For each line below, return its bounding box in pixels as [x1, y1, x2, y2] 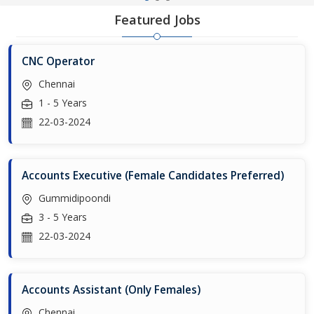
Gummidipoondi [36, 191, 111, 205]
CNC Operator [22, 54, 95, 69]
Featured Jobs [114, 11, 200, 28]
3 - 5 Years [36, 210, 87, 224]
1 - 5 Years [36, 96, 87, 109]
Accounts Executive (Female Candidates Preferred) [22, 168, 284, 183]
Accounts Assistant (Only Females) [22, 282, 200, 297]
